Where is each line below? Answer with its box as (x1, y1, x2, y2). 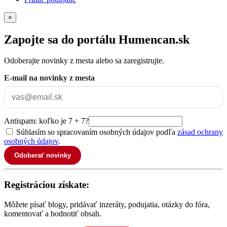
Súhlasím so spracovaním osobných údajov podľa (16, 128, 177, 137)
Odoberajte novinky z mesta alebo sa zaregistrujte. (4, 56, 164, 65)
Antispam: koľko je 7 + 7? (4, 117, 89, 126)
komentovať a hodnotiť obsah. (4, 209, 101, 218)
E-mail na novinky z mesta (4, 73, 95, 83)
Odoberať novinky (14, 152, 71, 160)
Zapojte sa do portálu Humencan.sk (4, 32, 190, 46)
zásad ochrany (177, 128, 223, 137)
